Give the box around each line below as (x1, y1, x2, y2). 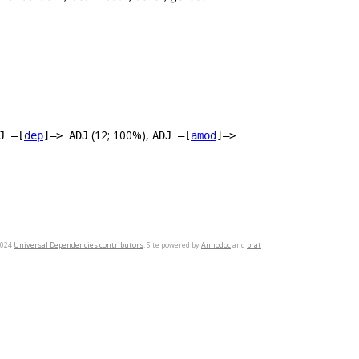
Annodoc (201, 239, 231, 250)
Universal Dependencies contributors (14, 239, 143, 250)
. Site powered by (143, 239, 201, 250)
